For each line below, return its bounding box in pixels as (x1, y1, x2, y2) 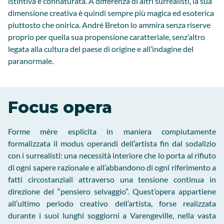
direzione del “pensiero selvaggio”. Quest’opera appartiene (8, 186, 216, 196)
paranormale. (8, 56, 53, 66)
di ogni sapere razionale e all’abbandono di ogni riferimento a (8, 162, 216, 172)
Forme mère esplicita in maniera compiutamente (8, 126, 216, 136)
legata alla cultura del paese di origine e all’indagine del (8, 44, 193, 54)
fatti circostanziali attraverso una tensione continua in (8, 174, 216, 184)
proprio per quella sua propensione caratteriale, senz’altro (8, 32, 205, 42)
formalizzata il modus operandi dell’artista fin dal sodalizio (8, 138, 216, 148)
